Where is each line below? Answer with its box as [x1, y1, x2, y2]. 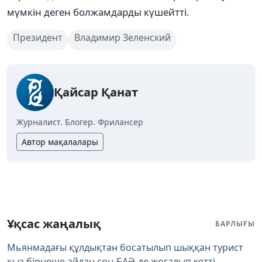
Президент [13, 30, 63, 44]
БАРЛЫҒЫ [215, 218, 255, 229]
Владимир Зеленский [74, 30, 171, 44]
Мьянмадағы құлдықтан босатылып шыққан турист [7, 240, 243, 254]
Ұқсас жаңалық [7, 215, 101, 232]
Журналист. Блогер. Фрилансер [16, 116, 143, 127]
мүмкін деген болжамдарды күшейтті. [7, 5, 189, 19]
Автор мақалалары [22, 136, 98, 147]
